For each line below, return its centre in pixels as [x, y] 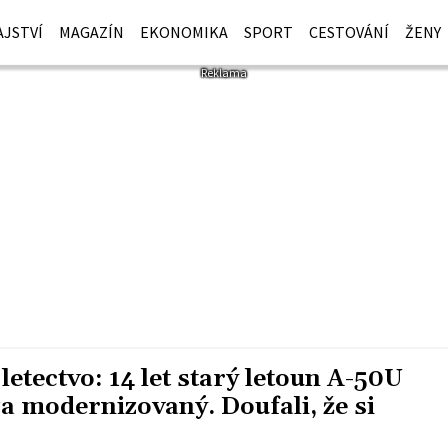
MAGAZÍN [92, 32]
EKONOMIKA [184, 32]
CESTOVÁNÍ [349, 32]
